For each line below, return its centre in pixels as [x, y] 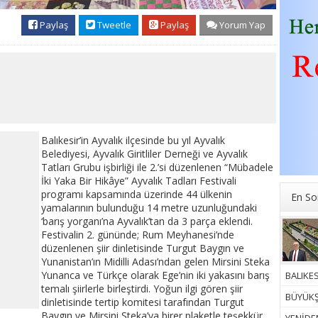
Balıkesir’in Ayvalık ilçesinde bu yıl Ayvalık [133, 141]
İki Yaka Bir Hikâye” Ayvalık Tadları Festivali [139, 181]
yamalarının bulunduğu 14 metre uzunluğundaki [149, 208]
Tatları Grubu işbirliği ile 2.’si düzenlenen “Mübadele [157, 168]
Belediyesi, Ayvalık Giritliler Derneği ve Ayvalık [144, 154]
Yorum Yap [241, 25]
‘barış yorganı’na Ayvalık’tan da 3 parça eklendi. [147, 221]
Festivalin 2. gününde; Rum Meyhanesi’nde [138, 235]
